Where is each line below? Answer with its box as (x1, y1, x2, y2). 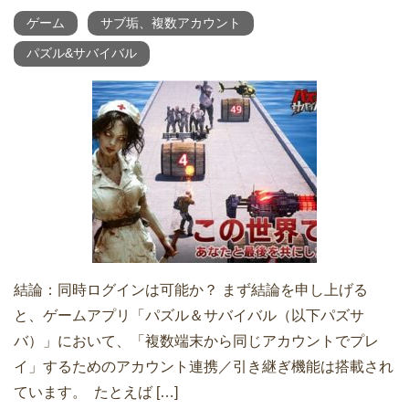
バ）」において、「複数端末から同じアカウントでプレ (14, 332, 379, 349)
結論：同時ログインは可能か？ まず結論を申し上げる (14, 281, 368, 298)
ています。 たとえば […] (14, 383, 178, 400)
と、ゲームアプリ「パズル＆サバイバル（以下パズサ (14, 307, 364, 323)
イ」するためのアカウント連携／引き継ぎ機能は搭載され (14, 358, 393, 374)
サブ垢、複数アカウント (100, 16, 241, 30)
